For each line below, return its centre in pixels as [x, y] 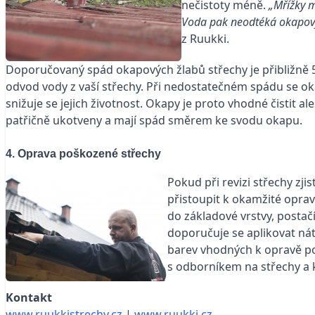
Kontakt [29, 297]
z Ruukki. [205, 38]
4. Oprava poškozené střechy [83, 153]
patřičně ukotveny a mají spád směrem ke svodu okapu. [154, 120]
